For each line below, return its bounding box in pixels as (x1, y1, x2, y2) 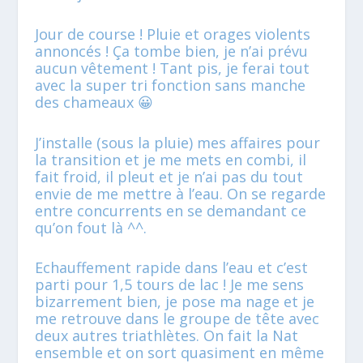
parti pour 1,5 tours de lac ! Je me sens (34, 275, 304, 295)
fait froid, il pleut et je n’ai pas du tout (34, 166, 303, 186)
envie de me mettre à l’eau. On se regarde (34, 183, 326, 203)
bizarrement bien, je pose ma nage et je (34, 292, 314, 312)
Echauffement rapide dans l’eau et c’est (34, 258, 308, 278)
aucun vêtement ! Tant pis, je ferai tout (34, 58, 310, 78)
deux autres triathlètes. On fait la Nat (34, 326, 298, 346)
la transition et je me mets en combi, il (34, 149, 306, 169)
